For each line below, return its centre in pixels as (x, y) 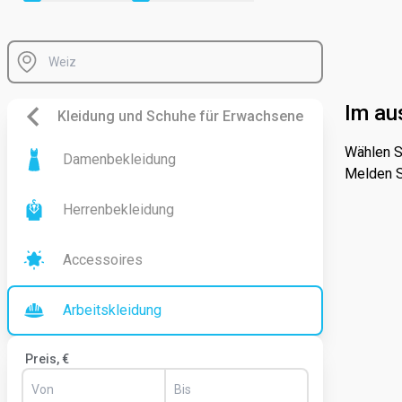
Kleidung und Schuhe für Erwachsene (180, 116)
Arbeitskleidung (112, 310)
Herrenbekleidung (118, 210)
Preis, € (47, 359)
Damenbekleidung (119, 159)
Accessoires (103, 260)
